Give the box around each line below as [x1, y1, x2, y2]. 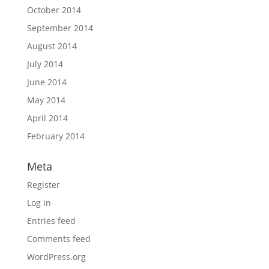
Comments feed [26, 233, 91, 244]
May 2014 [26, 94, 65, 106]
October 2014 [26, 4, 81, 16]
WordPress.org [26, 251, 86, 262]
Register [26, 179, 60, 190]
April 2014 [26, 112, 68, 124]
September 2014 [26, 22, 93, 34]
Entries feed [26, 215, 76, 226]
